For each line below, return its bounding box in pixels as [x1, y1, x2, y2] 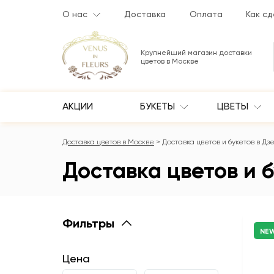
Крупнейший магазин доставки [141, 48, 252, 57]
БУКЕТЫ [139, 100, 177, 113]
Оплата [189, 9, 223, 19]
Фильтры [62, 216, 114, 231]
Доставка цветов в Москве [62, 138, 154, 147]
